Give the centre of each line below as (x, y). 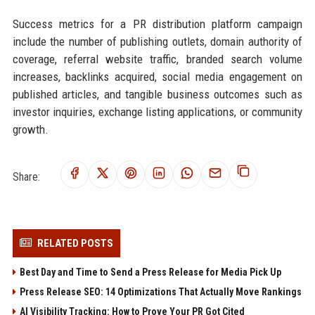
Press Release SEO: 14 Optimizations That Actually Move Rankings (160, 291)
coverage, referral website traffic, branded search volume (157, 59)
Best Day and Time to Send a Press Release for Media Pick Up (150, 272)
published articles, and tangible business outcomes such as (157, 94)
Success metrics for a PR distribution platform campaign (157, 24)
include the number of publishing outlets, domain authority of (157, 41)
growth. (30, 129)
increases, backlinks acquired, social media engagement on (157, 76)
